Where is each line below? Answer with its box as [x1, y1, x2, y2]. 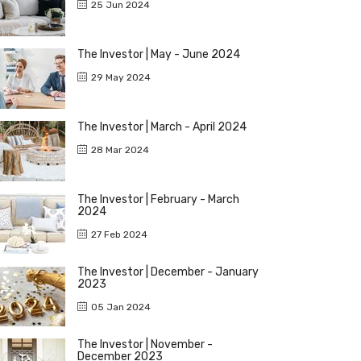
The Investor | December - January [77, 264, 259, 279]
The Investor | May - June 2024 [77, 47, 240, 61]
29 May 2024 [91, 71, 151, 83]
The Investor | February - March [77, 192, 239, 206]
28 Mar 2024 [91, 143, 149, 156]
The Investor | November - [77, 337, 213, 351]
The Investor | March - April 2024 [77, 119, 247, 134]
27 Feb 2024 [91, 228, 147, 240]
